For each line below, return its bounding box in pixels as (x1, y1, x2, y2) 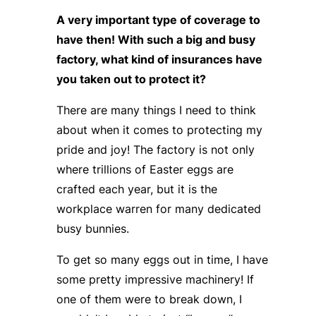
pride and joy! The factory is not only (56, 142, 255, 157)
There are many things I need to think (56, 102, 256, 117)
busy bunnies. (56, 221, 129, 236)
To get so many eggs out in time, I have (56, 252, 268, 267)
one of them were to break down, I (56, 291, 242, 306)
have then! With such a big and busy (56, 32, 255, 47)
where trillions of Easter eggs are (56, 162, 233, 176)
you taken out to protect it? (56, 71, 206, 86)
